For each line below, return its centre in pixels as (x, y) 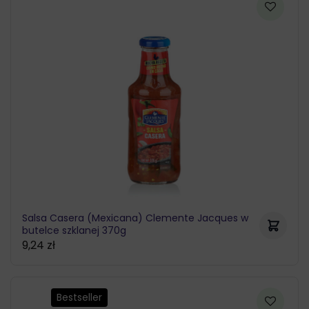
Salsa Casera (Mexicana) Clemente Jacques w (135, 218)
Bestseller (79, 297)
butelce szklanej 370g (74, 230)
